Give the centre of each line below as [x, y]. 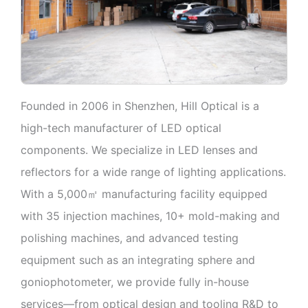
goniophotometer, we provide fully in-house [135, 282]
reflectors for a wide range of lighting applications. [153, 172]
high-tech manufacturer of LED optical [121, 128]
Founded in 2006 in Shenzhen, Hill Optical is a [140, 106]
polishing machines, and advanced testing [130, 238]
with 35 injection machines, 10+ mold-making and [150, 216]
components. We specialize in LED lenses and [139, 150]
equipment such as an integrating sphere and [138, 260]
